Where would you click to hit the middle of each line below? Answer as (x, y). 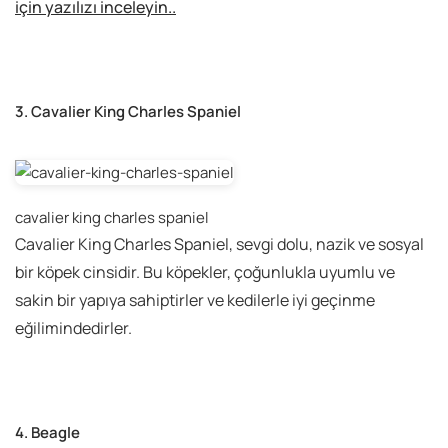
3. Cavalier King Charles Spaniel (128, 112)
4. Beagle (47, 433)
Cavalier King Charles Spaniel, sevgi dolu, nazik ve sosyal (219, 244)
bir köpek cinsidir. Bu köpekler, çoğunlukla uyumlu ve (205, 272)
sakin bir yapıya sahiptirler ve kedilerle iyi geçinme (195, 300)
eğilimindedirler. (73, 328)
